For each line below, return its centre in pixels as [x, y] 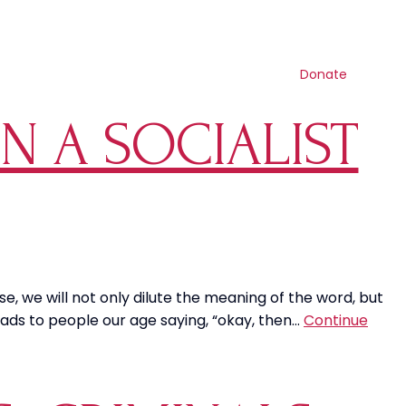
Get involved [231, 73]
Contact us [333, 34]
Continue [336, 320]
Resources [96, 73]
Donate [324, 74]
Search [258, 34]
